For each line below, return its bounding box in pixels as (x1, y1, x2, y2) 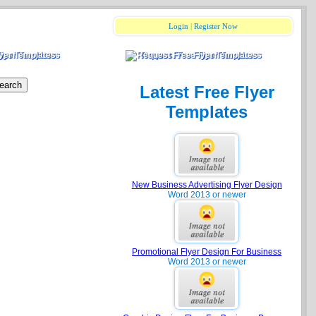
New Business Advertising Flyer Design (131, 180, 282, 190)
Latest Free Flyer (139, 83, 274, 102)
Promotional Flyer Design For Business (132, 246, 282, 257)
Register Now (194, 22, 238, 30)
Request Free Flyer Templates (140, 50, 262, 60)
